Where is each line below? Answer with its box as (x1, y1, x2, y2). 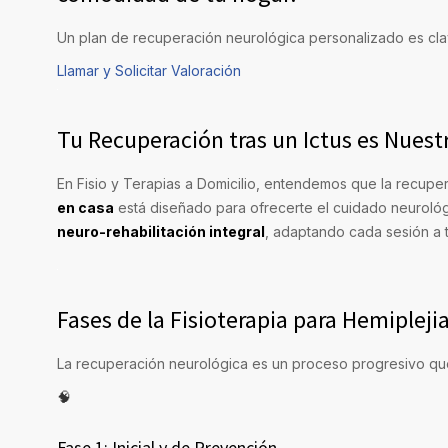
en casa (57, 199, 114, 217)
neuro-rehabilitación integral (57, 223, 265, 241)
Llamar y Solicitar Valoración (57, 62, 241, 80)
